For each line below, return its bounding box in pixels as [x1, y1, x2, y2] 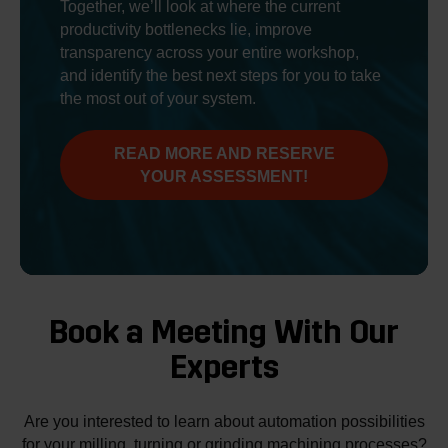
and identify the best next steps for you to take [60, 65, 381, 84]
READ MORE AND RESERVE [113, 143, 335, 163]
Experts [169, 347, 279, 387]
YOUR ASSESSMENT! [140, 166, 308, 186]
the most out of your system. [60, 88, 256, 107]
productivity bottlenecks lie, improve [60, 19, 312, 38]
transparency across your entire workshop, [60, 42, 359, 61]
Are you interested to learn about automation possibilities [23, 411, 425, 430]
